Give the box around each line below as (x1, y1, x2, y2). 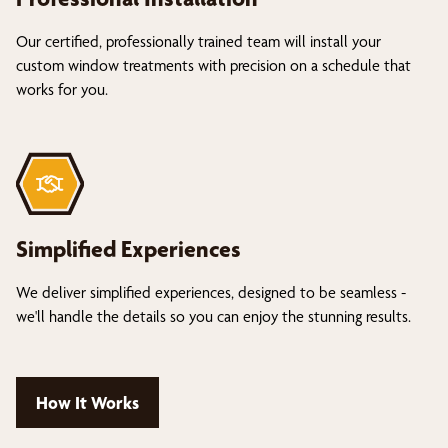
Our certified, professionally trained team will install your (16, 31, 381, 51)
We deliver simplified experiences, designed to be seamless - (16, 282, 406, 302)
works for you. (16, 79, 108, 99)
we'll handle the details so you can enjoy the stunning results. (16, 306, 411, 326)
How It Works (36, 391, 139, 413)
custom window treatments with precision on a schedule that (16, 55, 411, 75)
